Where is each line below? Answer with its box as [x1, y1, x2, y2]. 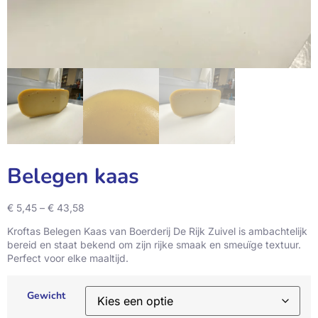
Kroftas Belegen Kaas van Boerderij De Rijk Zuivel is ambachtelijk [7, 225, 307, 238]
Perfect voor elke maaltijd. [7, 252, 128, 265]
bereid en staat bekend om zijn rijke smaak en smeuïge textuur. [7, 238, 301, 251]
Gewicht [27, 288, 65, 302]
